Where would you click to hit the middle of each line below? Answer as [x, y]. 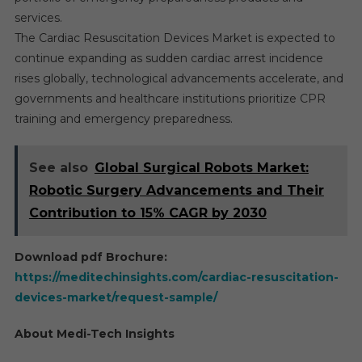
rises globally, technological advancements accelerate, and [179, 78]
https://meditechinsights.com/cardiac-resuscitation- [176, 277]
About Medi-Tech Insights [94, 333]
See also [58, 167]
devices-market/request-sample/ [116, 297]
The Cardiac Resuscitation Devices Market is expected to [175, 38]
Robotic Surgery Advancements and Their [176, 190]
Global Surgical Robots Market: [201, 167]
